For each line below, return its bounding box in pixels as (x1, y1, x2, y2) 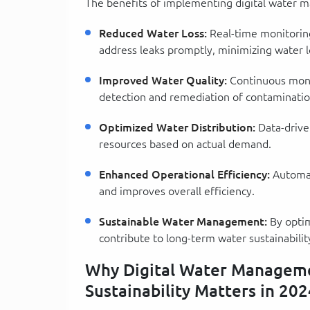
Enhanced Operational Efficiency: (99, 167, 270, 181)
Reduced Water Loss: (99, 26, 207, 39)
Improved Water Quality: (99, 73, 227, 86)
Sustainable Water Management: (99, 215, 267, 228)
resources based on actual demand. (99, 137, 271, 150)
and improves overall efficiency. (99, 184, 255, 197)
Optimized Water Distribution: (99, 120, 255, 134)
